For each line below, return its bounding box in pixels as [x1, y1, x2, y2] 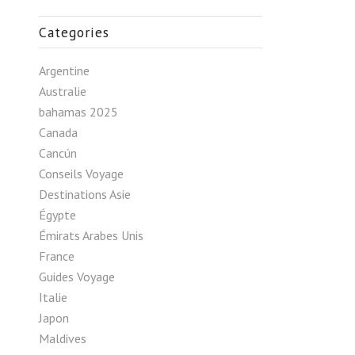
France [38, 248, 74, 264]
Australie [38, 83, 86, 99]
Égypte [38, 207, 76, 223]
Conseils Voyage [38, 166, 124, 181]
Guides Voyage [38, 269, 115, 284]
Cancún [38, 145, 77, 161]
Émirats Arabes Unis [38, 227, 143, 243]
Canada [38, 124, 78, 140]
